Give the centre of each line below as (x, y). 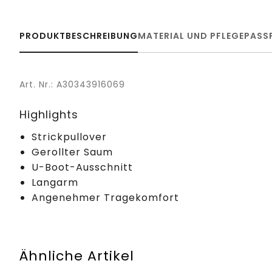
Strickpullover (69, 137)
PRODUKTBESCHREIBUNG (79, 36)
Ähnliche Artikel (77, 256)
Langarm (55, 182)
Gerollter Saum (72, 152)
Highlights (49, 114)
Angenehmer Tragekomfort (105, 197)
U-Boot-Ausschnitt (82, 167)
